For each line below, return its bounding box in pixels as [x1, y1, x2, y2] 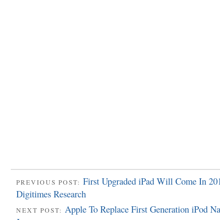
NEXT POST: [16, 206, 65, 215]
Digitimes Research [16, 187, 86, 200]
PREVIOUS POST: [16, 177, 83, 187]
